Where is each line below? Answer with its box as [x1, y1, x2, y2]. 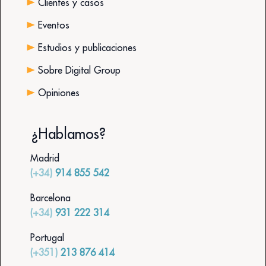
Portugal [30, 231, 64, 243]
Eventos [37, 18, 69, 31]
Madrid [30, 151, 59, 164]
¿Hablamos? [31, 124, 106, 142]
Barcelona [30, 191, 71, 204]
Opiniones [37, 86, 80, 99]
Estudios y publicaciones [37, 41, 137, 53]
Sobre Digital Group [37, 64, 121, 76]
